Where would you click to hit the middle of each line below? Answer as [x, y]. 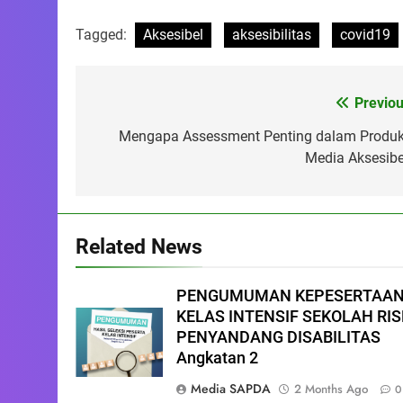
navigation [143, 140]
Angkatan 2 [218, 358]
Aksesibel [173, 34]
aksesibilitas [272, 34]
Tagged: [103, 34]
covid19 [365, 34]
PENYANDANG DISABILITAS [279, 337]
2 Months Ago [331, 389]
